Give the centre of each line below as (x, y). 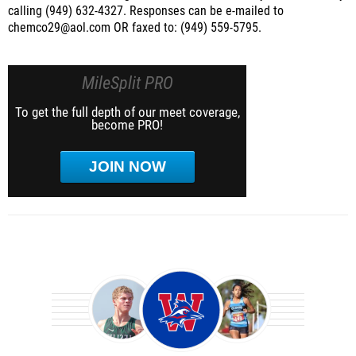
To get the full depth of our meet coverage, (127, 112)
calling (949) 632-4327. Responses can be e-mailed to (146, 11)
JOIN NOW (127, 166)
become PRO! (127, 125)
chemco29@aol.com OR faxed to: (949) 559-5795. (135, 28)
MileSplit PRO (127, 83)
